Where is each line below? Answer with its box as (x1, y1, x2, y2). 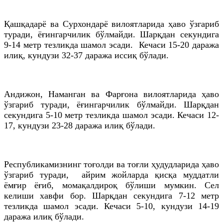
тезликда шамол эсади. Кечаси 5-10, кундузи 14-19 (4, 201, 219, 211)
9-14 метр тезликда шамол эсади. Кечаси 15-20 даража (4, 39, 219, 50)
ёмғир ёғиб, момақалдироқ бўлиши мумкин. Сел (4, 180, 219, 190)
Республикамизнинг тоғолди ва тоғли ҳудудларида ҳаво (4, 159, 219, 169)
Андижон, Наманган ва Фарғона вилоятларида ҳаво (4, 89, 219, 99)
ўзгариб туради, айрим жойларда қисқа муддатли (4, 169, 219, 180)
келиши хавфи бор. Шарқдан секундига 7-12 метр (4, 190, 219, 201)
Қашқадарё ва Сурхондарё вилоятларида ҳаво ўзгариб (4, 18, 219, 29)
